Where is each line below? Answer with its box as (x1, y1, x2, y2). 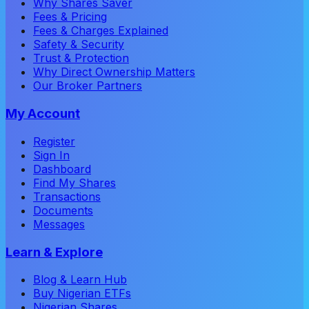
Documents (33, 203, 93, 217)
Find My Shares (33, 175, 116, 190)
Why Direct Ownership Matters (33, 65, 195, 79)
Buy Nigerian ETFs (33, 286, 131, 301)
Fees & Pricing (33, 10, 107, 24)
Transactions (33, 189, 101, 203)
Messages (33, 217, 85, 231)
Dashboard (33, 161, 91, 176)
